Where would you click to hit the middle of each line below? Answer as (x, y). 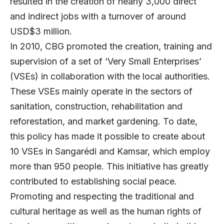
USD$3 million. (42, 31)
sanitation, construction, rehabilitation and (96, 106)
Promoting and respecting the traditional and (102, 196)
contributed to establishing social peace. (95, 181)
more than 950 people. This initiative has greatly (109, 166)
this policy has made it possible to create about (107, 136)
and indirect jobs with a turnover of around (98, 16)
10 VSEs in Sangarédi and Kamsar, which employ (110, 151)
